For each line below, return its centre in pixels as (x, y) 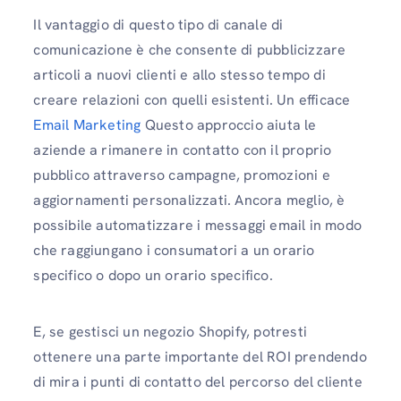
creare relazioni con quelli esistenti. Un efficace (192, 99)
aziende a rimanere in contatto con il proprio (183, 149)
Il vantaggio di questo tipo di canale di (158, 24)
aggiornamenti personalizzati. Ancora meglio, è (189, 200)
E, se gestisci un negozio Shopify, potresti (170, 332)
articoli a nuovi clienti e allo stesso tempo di (179, 74)
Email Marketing (87, 124)
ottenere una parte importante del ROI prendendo (200, 357)
